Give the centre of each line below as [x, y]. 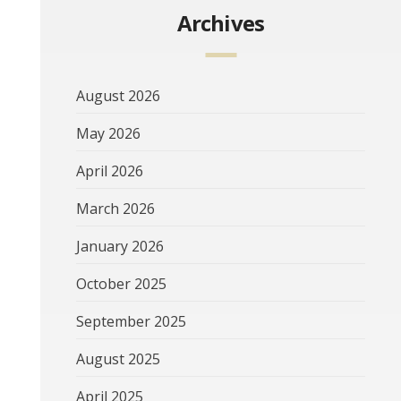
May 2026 [108, 134]
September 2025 [131, 322]
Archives [221, 23]
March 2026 [115, 209]
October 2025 [121, 284]
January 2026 [120, 247]
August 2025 [118, 359]
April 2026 [110, 171]
